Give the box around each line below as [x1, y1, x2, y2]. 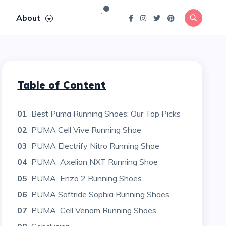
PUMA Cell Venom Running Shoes [31, 205, 157, 215]
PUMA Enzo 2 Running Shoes [31, 173, 142, 183]
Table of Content [17, 79, 106, 91]
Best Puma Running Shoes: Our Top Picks [31, 108, 181, 119]
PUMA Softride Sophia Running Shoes [31, 189, 170, 199]
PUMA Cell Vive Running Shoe [31, 125, 142, 135]
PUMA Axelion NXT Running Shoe [31, 157, 158, 167]
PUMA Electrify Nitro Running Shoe [31, 141, 160, 151]
